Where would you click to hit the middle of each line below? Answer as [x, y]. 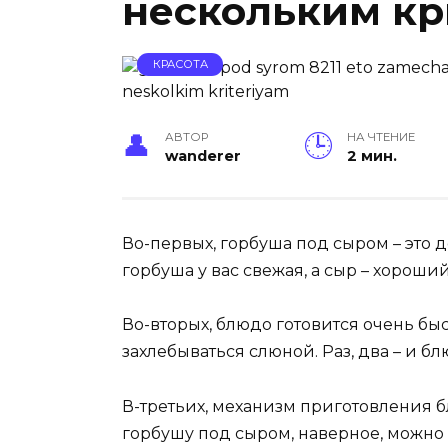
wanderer [203, 156]
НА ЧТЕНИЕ [381, 137]
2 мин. [372, 156]
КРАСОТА [180, 64]
